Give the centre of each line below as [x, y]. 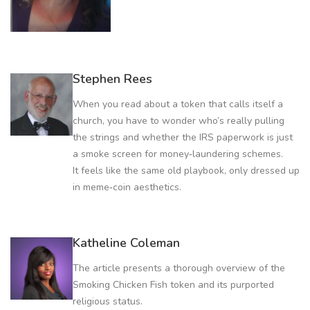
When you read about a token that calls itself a [178, 104]
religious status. [108, 301]
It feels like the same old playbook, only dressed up [186, 170]
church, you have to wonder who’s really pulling [179, 120]
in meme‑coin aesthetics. [127, 187]
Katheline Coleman [126, 243]
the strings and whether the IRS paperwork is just [183, 137]
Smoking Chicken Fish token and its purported [173, 284]
